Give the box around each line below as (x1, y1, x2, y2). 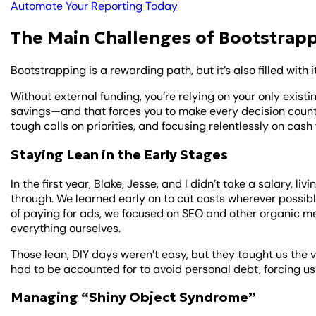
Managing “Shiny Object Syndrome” (11, 289, 257, 306)
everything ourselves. (11, 220, 124, 236)
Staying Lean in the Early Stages (11, 146, 229, 163)
